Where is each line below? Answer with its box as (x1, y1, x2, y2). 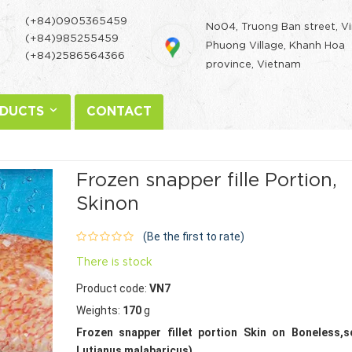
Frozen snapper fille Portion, (75, 172, 337, 189)
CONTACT (86, 106, 152, 118)
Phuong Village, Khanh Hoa (205, 41, 345, 50)
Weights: (75, 304, 123, 317)
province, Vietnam (205, 60, 301, 69)
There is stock (75, 258, 152, 267)
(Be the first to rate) (142, 230, 244, 243)
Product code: (75, 282, 149, 295)
